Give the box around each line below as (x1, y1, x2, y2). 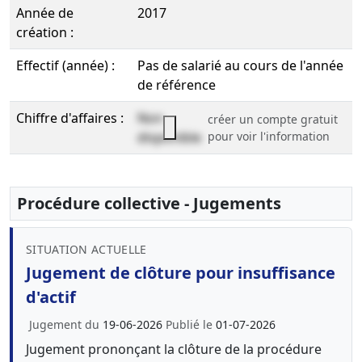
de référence (137, 76, 216, 94)
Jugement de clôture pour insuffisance (26, 262, 335, 284)
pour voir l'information (208, 128, 330, 144)
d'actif (26, 286, 76, 308)
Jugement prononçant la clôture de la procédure (26, 340, 322, 358)
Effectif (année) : (16, 57, 115, 74)
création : (16, 23, 74, 41)
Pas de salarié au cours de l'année (137, 57, 343, 74)
